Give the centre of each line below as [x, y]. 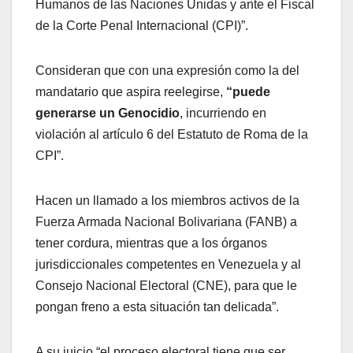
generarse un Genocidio [108, 113]
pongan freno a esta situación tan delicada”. [157, 307]
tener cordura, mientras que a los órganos [151, 243]
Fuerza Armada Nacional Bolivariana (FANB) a [166, 222]
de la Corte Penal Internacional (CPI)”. [142, 26]
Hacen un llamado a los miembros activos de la [167, 201]
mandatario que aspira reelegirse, [131, 92]
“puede [248, 92]
